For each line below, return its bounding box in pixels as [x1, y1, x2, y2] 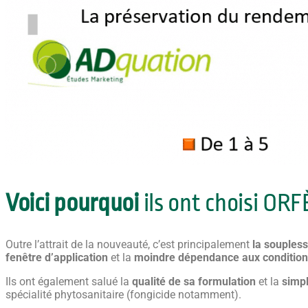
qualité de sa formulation [132, 275, 256, 289]
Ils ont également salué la [5, 275, 132, 289]
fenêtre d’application [5, 251, 108, 265]
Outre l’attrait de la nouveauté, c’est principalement [5, 238, 252, 252]
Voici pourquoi [5, 189, 139, 217]
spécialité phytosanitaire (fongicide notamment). [5, 288, 241, 302]
